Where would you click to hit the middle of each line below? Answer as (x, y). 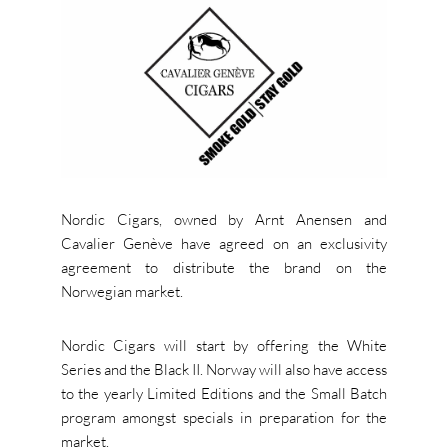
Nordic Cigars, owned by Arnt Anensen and (224, 220)
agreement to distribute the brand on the (224, 268)
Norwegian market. (121, 292)
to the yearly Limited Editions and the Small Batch (224, 394)
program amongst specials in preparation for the (224, 418)
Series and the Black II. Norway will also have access (224, 370)
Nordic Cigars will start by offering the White (224, 346)
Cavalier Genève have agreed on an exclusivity (224, 244)
